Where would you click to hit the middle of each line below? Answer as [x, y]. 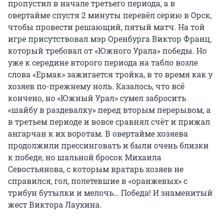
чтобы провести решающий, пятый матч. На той [106, 27]
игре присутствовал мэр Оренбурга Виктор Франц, [110, 39]
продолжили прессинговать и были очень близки [108, 146]
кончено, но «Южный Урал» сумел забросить [97, 98]
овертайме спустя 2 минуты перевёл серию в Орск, [110, 15]
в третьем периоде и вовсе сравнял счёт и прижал [109, 122]
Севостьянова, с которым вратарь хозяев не [96, 169]
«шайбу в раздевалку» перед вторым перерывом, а [109, 110]
